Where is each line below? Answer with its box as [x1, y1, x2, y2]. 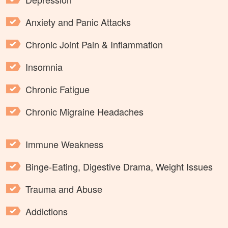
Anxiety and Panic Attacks [25, 15, 131, 29]
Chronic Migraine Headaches [25, 105, 144, 119]
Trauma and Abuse [25, 182, 102, 196]
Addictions [25, 205, 68, 218]
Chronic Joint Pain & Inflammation [25, 38, 163, 51]
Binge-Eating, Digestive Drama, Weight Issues [25, 160, 213, 174]
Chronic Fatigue [25, 82, 90, 96]
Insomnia [25, 60, 63, 74]
